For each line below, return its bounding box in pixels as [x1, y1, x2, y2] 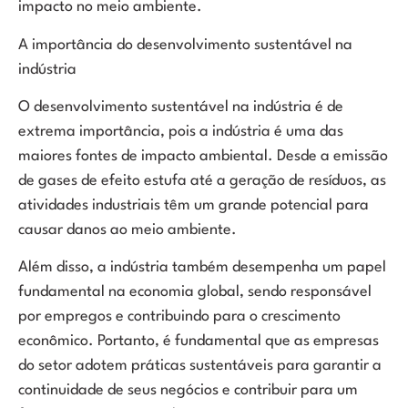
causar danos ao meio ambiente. [18, 221, 237, 238]
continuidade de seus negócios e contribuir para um [18, 382, 358, 399]
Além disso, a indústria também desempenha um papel [18, 260, 386, 276]
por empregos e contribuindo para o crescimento [18, 309, 341, 325]
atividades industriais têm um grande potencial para [18, 197, 369, 213]
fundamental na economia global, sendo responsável [18, 284, 372, 301]
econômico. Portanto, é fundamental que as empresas [18, 333, 379, 350]
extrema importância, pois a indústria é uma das [18, 123, 343, 139]
